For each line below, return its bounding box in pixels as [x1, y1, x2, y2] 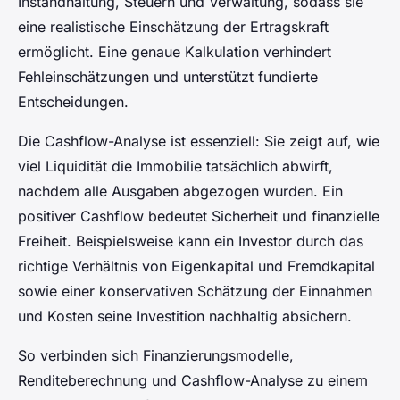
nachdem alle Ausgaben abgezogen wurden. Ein [18, 182, 343, 201]
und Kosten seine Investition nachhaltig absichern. [18, 307, 352, 326]
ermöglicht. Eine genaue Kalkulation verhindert [18, 43, 331, 62]
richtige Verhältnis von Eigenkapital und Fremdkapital [18, 257, 375, 276]
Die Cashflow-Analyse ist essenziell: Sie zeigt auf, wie [18, 132, 379, 151]
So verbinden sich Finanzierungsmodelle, [18, 346, 294, 365]
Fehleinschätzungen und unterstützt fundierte [18, 68, 318, 87]
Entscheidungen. [18, 93, 129, 112]
